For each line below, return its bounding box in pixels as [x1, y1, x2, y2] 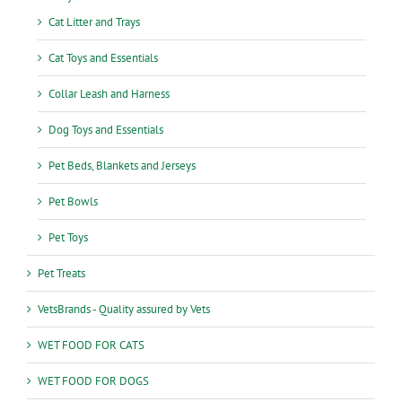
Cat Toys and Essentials [48, 49, 158, 66]
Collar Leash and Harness [48, 85, 170, 101]
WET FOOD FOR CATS [38, 336, 144, 353]
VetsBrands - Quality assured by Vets [38, 301, 210, 317]
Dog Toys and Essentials [48, 121, 163, 137]
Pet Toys [48, 229, 88, 245]
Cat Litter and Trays [48, 13, 140, 30]
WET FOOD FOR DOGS [38, 372, 149, 389]
